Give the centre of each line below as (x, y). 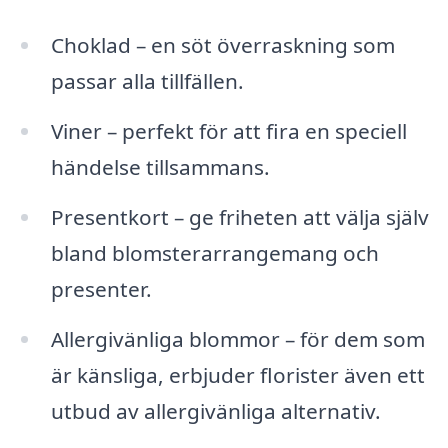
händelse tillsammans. (160, 167)
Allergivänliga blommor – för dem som (237, 338)
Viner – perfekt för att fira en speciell (228, 131)
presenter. (101, 289)
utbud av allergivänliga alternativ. (215, 410)
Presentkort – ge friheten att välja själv (239, 217)
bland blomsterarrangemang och (214, 253)
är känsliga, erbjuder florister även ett (237, 374)
